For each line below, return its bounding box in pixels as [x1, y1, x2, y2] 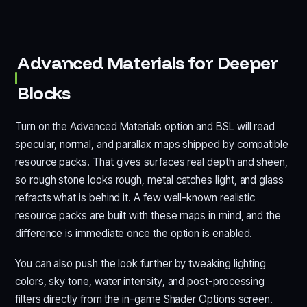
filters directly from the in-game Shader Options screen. [15, 292, 273, 306]
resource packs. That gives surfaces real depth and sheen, [15, 155, 288, 169]
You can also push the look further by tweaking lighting [15, 256, 267, 270]
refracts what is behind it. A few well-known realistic [15, 191, 256, 204]
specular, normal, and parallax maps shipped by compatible [15, 137, 289, 151]
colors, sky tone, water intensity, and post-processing [15, 274, 265, 288]
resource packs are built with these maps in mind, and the [15, 208, 282, 222]
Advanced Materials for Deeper [17, 51, 278, 74]
